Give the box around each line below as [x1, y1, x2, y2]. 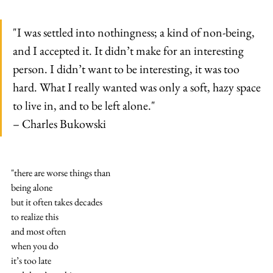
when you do [11, 239, 58, 252]
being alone [11, 180, 52, 194]
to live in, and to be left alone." [13, 97, 155, 113]
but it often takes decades [11, 195, 102, 208]
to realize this [11, 210, 58, 223]
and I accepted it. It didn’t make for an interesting [13, 42, 246, 58]
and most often [11, 224, 66, 238]
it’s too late [11, 253, 51, 267]
